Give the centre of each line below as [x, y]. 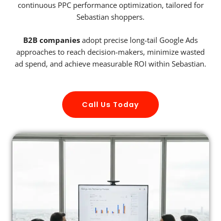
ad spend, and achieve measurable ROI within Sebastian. [110, 64]
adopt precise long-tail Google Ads [139, 40]
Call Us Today [110, 104]
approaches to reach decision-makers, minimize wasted [110, 52]
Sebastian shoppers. [110, 17]
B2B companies [52, 40]
